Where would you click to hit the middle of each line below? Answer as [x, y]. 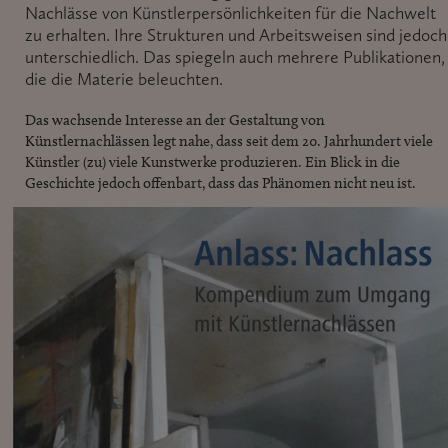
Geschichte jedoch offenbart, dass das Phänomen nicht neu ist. [220, 182]
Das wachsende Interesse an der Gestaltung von [175, 119]
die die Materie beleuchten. [124, 78]
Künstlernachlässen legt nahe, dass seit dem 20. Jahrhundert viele [229, 140]
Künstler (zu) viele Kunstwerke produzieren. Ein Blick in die [212, 161]
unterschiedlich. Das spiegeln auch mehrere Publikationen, [235, 56]
